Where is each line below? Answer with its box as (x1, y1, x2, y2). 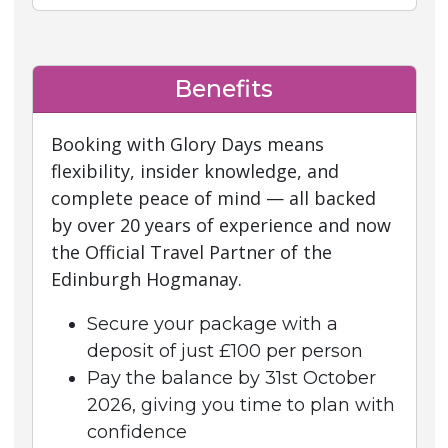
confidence (86, 421, 187, 443)
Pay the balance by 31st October (86, 367, 376, 389)
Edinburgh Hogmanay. (50, 267, 242, 291)
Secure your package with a (86, 313, 338, 335)
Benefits (175, 74, 273, 103)
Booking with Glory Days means (50, 132, 324, 156)
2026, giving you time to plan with (86, 394, 395, 416)
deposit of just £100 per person (86, 340, 363, 362)
